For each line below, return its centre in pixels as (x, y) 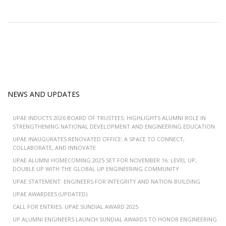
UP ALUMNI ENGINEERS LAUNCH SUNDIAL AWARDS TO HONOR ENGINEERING (115, 219)
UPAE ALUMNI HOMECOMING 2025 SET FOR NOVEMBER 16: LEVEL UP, (105, 160)
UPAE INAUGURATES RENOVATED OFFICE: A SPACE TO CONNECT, (99, 139)
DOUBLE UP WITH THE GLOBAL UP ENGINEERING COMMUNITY (96, 169)
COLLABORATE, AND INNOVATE (54, 148)
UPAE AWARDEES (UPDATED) (50, 194)
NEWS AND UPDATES (44, 94)
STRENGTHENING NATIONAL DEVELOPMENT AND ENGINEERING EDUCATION (114, 126)
